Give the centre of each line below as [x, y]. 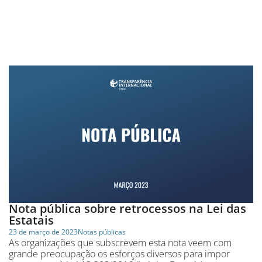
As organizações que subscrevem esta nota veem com [120, 242]
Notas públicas [102, 232]
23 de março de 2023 [43, 232]
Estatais [31, 220]
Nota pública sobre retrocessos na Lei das [127, 208]
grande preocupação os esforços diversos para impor [119, 254]
